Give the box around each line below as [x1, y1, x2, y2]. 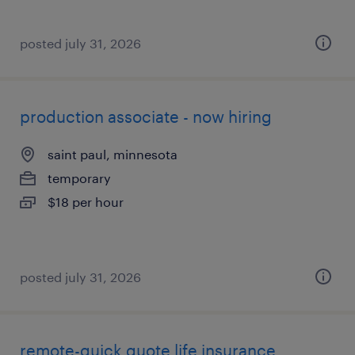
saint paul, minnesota [48, 147, 177, 162]
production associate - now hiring [20, 107, 272, 126]
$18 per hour [48, 194, 124, 209]
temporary [48, 170, 111, 185]
